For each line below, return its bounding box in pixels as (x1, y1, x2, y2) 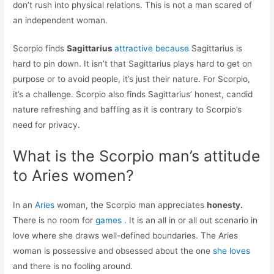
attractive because (114, 43, 190, 54)
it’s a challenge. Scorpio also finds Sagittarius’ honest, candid (13, 89, 253, 100)
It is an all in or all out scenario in (129, 215, 258, 226)
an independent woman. (13, 15, 108, 25)
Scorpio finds (13, 43, 67, 54)
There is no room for (13, 215, 96, 226)
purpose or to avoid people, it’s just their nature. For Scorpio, (13, 74, 251, 84)
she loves (213, 246, 251, 256)
